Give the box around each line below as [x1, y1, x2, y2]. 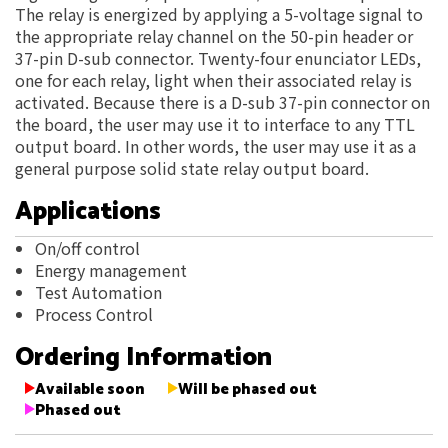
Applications [15, 191, 161, 234]
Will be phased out [178, 377, 317, 403]
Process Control [35, 302, 153, 327]
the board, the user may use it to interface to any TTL [15, 112, 415, 137]
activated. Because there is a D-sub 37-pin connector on [15, 90, 430, 115]
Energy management [35, 258, 187, 283]
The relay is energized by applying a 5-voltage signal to [15, 2, 423, 27]
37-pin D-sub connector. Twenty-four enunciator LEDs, [15, 46, 421, 71]
